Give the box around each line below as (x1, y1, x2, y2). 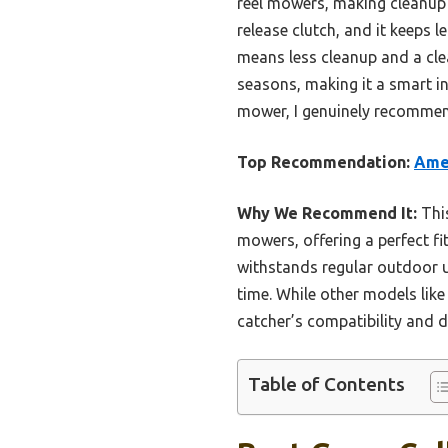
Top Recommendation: (237, 153, 410, 172)
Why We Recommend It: (237, 204, 417, 223)
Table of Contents (248, 373, 405, 396)
